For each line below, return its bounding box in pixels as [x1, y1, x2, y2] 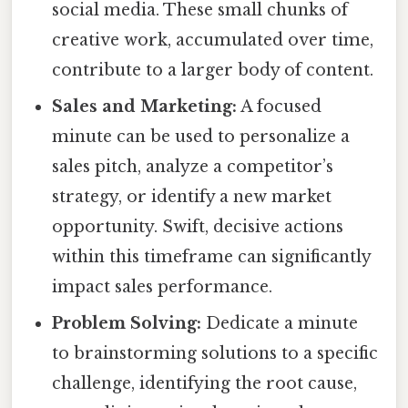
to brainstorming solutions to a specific [52, 342, 379, 363]
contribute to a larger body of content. [52, 59, 374, 80]
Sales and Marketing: [52, 96, 238, 117]
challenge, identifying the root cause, [52, 372, 358, 393]
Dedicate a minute [201, 312, 359, 333]
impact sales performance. [52, 276, 273, 297]
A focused [237, 96, 322, 117]
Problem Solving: [52, 312, 202, 333]
